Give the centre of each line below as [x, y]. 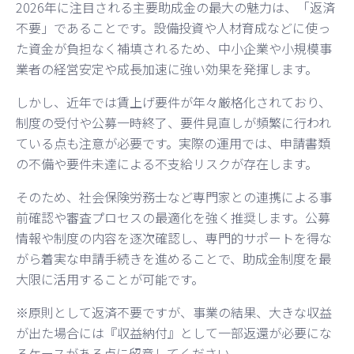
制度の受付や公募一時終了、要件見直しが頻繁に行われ [173, 122]
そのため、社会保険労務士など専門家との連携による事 [174, 196]
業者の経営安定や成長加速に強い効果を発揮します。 [167, 68]
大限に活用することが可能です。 [110, 279]
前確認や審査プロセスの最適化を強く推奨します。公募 [173, 217]
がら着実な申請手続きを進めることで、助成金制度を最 [173, 258]
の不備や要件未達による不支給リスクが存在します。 [167, 163]
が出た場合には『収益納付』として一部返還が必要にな [174, 332]
